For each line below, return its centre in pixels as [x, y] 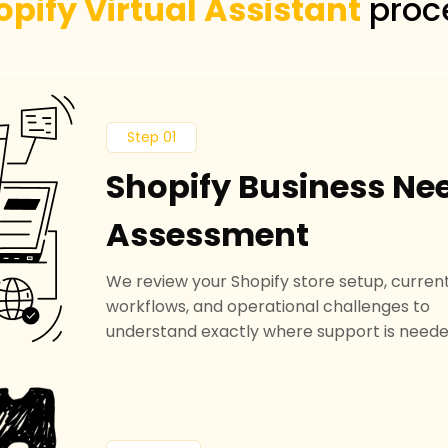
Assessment [207, 234]
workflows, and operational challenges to [268, 306]
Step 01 [151, 136]
